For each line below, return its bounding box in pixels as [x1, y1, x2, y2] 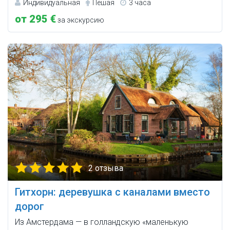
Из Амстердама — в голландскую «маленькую [15, 217, 188, 227]
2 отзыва [88, 163, 123, 174]
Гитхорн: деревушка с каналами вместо [15, 186, 210, 199]
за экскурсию [56, 16, 104, 25]
